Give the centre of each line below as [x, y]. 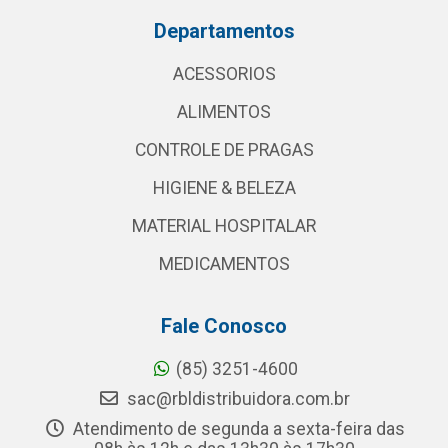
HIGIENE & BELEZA [224, 188]
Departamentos [224, 31]
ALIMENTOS [224, 112]
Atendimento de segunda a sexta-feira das [236, 429]
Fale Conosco [224, 326]
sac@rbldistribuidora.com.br [236, 399]
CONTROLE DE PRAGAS [224, 150]
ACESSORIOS [224, 74]
